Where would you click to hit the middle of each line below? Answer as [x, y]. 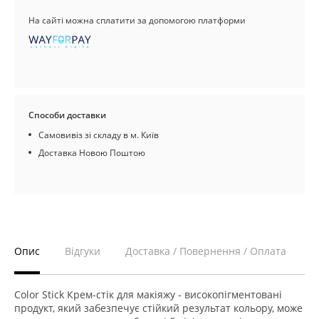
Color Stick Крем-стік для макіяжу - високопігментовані [148, 294]
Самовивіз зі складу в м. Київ [99, 135]
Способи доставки [67, 115]
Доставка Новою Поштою [92, 153]
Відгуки [83, 251]
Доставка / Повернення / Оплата [206, 251]
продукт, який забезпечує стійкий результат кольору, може [158, 308]
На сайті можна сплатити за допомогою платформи [137, 20]
